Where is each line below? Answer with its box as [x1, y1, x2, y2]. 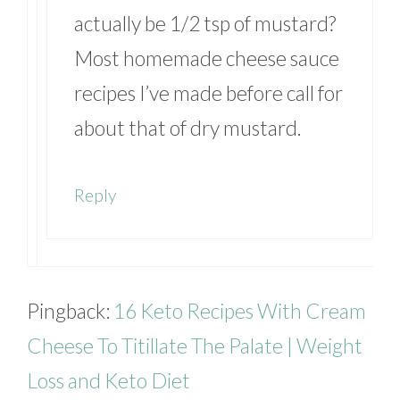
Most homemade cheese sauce [74, 46, 339, 71]
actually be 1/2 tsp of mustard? [74, 11, 336, 37]
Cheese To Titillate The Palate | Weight [27, 332, 362, 358]
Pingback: [27, 297, 113, 323]
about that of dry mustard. [74, 115, 302, 141]
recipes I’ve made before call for [74, 80, 343, 106]
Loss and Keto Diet [27, 367, 190, 393]
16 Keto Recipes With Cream [113, 297, 366, 323]
